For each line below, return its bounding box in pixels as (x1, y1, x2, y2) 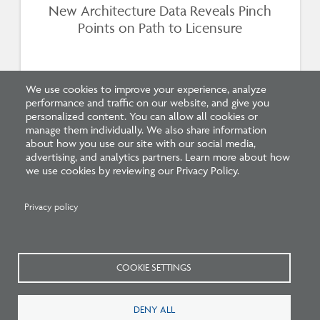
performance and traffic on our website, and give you (26, 95, 269, 109)
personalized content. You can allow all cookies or (26, 109, 258, 123)
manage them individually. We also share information (26, 122, 266, 136)
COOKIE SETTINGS (116, 261, 191, 273)
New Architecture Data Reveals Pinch (49, 2, 271, 20)
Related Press (14, 179, 146, 208)
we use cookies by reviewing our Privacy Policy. (26, 163, 239, 177)
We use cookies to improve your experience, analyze (26, 81, 266, 96)
